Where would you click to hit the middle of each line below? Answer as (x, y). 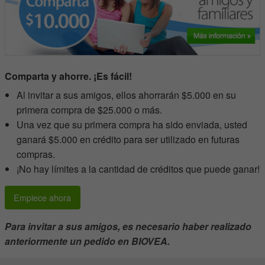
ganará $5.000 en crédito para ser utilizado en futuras (128, 139)
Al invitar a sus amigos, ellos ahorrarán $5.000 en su (126, 95)
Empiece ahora (43, 198)
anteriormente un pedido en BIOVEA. (87, 241)
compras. (36, 154)
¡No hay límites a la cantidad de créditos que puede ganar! (138, 169)
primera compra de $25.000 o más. (89, 109)
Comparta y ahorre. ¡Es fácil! (68, 76)
